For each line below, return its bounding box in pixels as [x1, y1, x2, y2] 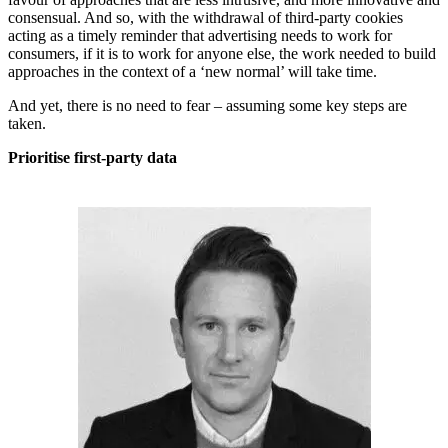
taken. [8, 115, 46, 133]
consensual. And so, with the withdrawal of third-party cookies [8, 9, 403, 27]
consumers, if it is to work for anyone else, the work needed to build [8, 45, 436, 63]
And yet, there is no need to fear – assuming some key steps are [8, 97, 407, 115]
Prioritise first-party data [8, 149, 177, 167]
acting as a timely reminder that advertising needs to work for [8, 27, 392, 45]
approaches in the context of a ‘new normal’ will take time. [8, 63, 377, 81]
